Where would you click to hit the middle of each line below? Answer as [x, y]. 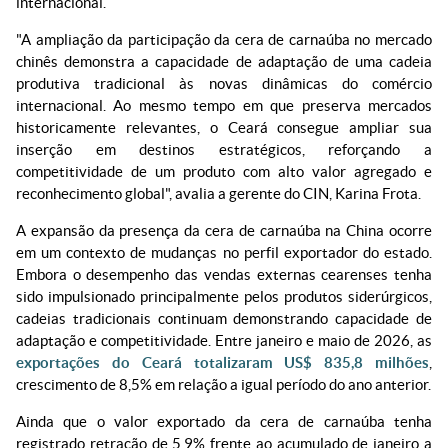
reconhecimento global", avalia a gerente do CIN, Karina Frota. [218, 193]
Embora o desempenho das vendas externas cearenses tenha [224, 275]
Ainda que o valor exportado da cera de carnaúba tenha [224, 422]
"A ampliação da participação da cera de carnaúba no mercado [224, 39]
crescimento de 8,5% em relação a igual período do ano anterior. [223, 385]
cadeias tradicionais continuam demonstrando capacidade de [224, 319]
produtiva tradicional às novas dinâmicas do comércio [224, 83]
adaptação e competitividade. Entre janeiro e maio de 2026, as [224, 341]
